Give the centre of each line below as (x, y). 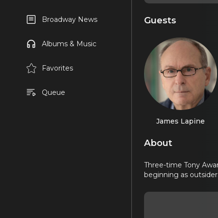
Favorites (57, 68)
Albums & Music (69, 44)
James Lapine (180, 121)
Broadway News (69, 19)
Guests (160, 20)
